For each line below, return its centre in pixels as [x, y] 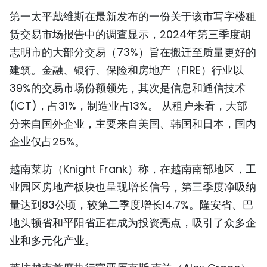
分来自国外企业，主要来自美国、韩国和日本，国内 [133, 123]
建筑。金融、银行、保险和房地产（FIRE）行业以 [127, 70]
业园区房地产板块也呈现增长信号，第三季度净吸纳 [133, 187]
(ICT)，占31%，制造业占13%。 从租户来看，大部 [128, 105]
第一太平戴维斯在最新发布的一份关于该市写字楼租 [133, 16]
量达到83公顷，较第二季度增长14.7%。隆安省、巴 [131, 204]
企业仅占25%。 [47, 141]
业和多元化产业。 [52, 240]
